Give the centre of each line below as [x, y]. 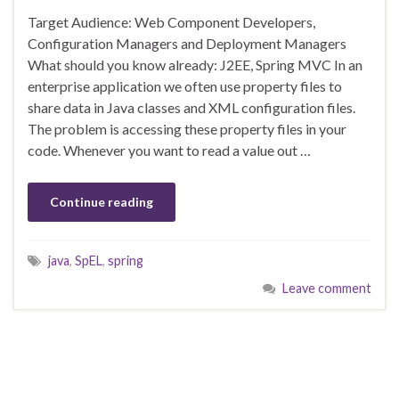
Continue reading [102, 201]
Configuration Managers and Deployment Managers [187, 43]
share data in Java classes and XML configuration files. [191, 107]
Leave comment [327, 288]
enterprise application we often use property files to [185, 85]
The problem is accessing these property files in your [187, 128]
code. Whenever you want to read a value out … [169, 150]
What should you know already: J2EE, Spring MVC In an [195, 64]
